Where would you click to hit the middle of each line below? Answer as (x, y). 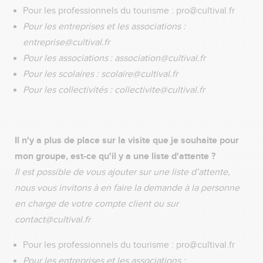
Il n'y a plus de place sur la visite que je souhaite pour (127, 140)
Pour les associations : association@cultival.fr (117, 58)
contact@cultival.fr (55, 220)
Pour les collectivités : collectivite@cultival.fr (116, 90)
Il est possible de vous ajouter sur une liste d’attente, (122, 172)
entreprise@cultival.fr (69, 42)
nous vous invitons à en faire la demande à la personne (127, 188)
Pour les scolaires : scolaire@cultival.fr (103, 74)
